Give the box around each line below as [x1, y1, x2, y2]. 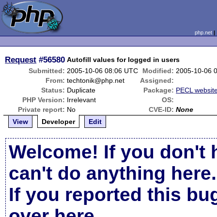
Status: [41, 86, 65, 94]
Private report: [18, 106, 65, 113]
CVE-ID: [149, 106, 174, 113]
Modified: [142, 67, 174, 75]
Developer [42, 118, 76, 125]
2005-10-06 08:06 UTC [67, 67, 139, 75]
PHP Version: [22, 96, 65, 104]
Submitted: [29, 67, 65, 75]
